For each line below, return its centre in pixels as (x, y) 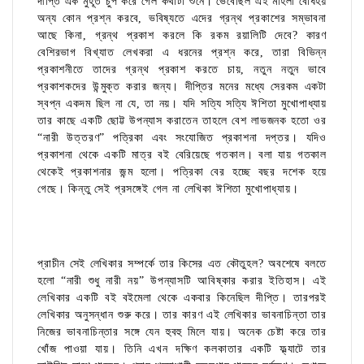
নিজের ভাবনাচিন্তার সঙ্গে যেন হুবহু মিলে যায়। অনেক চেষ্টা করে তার (182, 332)
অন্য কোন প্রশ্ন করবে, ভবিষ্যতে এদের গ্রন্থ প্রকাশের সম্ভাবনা (182, 19)
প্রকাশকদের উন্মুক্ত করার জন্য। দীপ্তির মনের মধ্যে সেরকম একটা (182, 87)
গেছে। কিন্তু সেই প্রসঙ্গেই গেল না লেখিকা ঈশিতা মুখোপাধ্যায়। (170, 189)
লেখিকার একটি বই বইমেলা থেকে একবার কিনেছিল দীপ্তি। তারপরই (182, 298)
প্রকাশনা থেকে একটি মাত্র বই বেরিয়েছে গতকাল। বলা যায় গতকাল (182, 155)
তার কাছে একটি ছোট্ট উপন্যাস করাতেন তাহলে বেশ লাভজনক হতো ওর (182, 121)
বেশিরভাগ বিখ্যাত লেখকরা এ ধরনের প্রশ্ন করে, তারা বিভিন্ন (182, 53)
